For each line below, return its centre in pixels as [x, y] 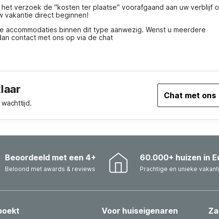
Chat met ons [190, 95]
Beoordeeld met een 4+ [51, 157]
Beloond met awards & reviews [50, 169]
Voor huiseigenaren [140, 211]
